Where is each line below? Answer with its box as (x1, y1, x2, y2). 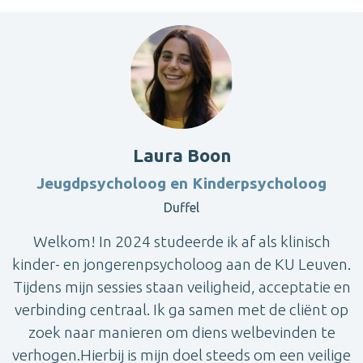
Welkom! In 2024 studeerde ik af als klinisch (32, 232, 331, 250)
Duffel (164, 199, 199, 215)
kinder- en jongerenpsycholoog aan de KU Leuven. (12, 254, 351, 273)
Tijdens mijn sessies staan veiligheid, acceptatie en (12, 277, 351, 296)
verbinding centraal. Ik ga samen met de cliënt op (15, 300, 348, 318)
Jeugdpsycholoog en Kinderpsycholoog (36, 173, 327, 192)
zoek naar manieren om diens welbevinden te (28, 322, 335, 341)
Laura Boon (132, 144, 231, 165)
